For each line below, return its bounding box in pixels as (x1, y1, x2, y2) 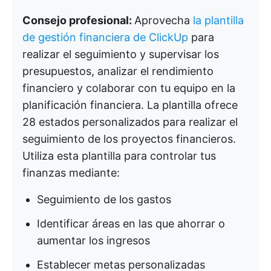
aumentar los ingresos (37, 233, 150, 247)
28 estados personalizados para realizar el (22, 115, 238, 128)
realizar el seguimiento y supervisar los (22, 47, 219, 60)
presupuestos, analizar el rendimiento (22, 64, 214, 77)
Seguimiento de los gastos (37, 192, 171, 206)
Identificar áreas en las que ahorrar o (37, 217, 225, 230)
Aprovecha (134, 13, 193, 27)
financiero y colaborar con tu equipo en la (22, 81, 235, 94)
